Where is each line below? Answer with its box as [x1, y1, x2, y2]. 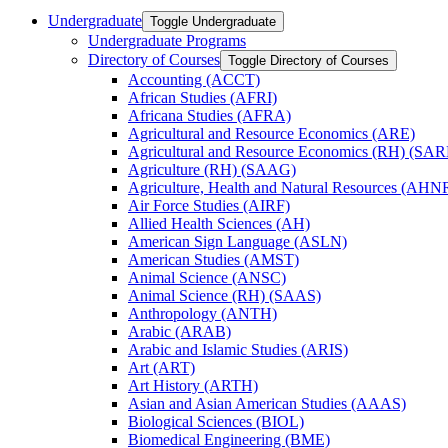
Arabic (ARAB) [128, 322, 231, 340]
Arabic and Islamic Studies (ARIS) [128, 340, 348, 358]
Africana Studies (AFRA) [128, 106, 291, 124]
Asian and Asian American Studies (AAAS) [128, 394, 406, 412]
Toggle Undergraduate [150, 13, 276, 29]
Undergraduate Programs [88, 31, 246, 49]
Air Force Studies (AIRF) [128, 196, 290, 214]
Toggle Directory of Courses [228, 52, 389, 68]
